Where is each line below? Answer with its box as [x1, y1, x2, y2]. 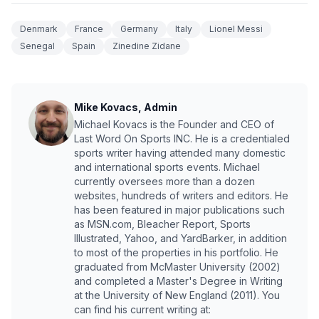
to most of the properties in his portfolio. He [74, 246, 278, 259]
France [75, 23, 103, 35]
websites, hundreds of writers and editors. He [74, 189, 288, 202]
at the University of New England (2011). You [74, 289, 280, 302]
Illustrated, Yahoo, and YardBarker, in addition [74, 232, 287, 245]
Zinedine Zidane [113, 41, 181, 52]
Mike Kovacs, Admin [74, 101, 177, 114]
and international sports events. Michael [74, 161, 260, 174]
